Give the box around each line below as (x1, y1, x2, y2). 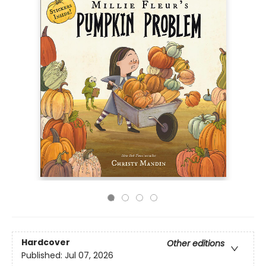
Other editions (167, 237, 224, 250)
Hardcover (21, 236, 70, 249)
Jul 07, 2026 (65, 249, 113, 262)
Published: (21, 249, 65, 262)
